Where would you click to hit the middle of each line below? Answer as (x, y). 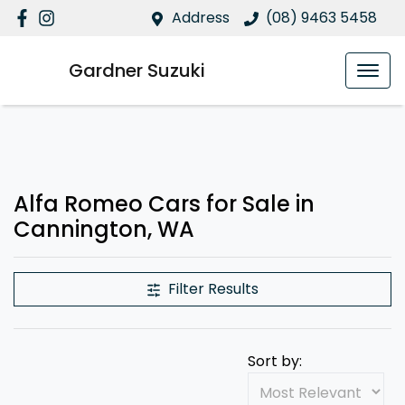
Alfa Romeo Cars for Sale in (164, 204)
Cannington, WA (104, 229)
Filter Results (213, 289)
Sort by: (275, 361)
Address (201, 18)
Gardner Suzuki (137, 71)
